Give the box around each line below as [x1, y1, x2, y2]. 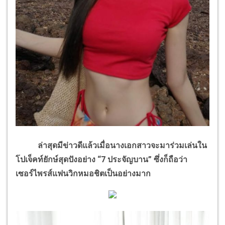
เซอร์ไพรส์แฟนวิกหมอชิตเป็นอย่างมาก [16, 169, 151, 179]
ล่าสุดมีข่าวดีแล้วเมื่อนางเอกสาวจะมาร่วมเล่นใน [16, 141, 207, 151]
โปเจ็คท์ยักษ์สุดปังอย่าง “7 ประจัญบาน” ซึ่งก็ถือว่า [16, 155, 187, 165]
